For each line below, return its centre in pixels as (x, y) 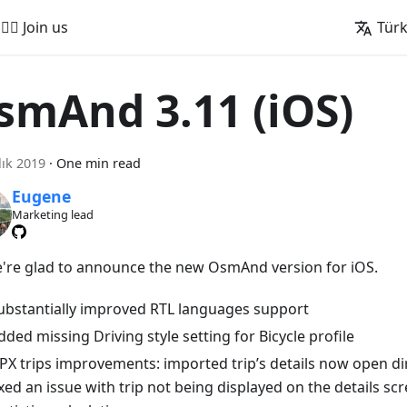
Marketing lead (52, 215)
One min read (99, 163)
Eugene (41, 197)
